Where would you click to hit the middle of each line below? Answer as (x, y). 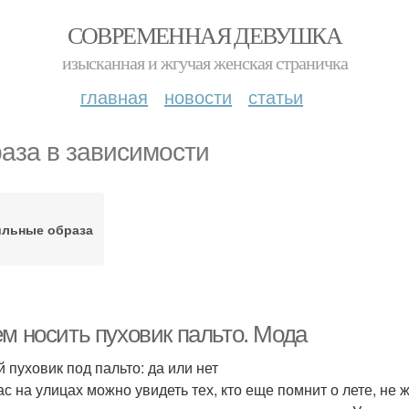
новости (198, 96)
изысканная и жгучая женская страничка (204, 63)
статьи (276, 96)
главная (114, 96)
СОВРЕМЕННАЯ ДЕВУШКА (204, 35)
